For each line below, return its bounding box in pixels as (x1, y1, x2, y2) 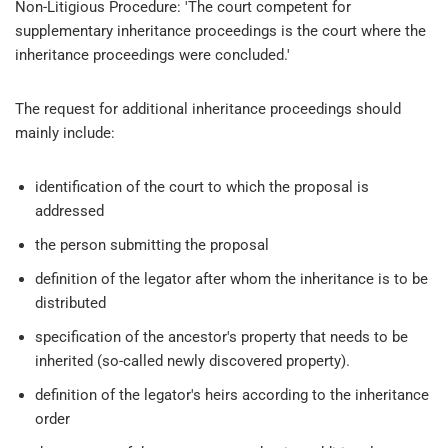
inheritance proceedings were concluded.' (15, 45, 290, 64)
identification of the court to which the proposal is (35, 177, 369, 196)
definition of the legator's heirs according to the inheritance (35, 385, 429, 404)
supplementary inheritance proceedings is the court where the (15, 21, 426, 40)
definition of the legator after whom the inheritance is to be (35, 269, 428, 288)
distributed (35, 293, 106, 312)
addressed (35, 201, 104, 220)
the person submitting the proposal (35, 235, 269, 254)
